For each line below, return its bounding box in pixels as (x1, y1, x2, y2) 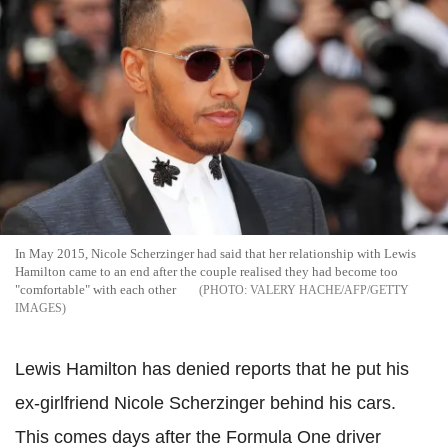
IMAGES (15, 301, 62, 316)
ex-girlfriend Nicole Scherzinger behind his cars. (15, 393, 396, 414)
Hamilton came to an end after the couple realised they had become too (15, 264, 398, 280)
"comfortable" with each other (15, 282, 176, 298)
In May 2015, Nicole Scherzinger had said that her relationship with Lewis (15, 246, 416, 262)
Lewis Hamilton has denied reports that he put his (15, 359, 409, 380)
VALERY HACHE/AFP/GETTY (250, 283, 409, 298)
